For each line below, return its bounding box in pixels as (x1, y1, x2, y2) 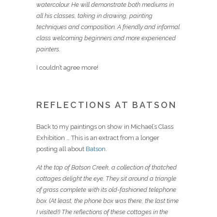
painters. (36, 46, 60, 53)
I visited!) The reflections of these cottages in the (36, 208, 168, 216)
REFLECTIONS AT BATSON (36, 100, 177, 110)
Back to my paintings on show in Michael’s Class (36, 123, 173, 130)
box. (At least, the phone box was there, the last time (36, 197, 179, 204)
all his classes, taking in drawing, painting (36, 12, 153, 19)
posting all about (36, 145, 86, 153)
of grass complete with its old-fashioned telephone (36, 186, 176, 193)
